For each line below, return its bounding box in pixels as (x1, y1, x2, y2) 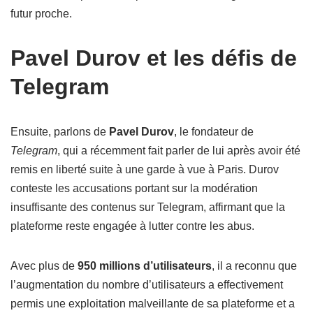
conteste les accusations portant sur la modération (10, 182, 258, 194)
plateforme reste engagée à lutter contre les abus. (10, 220, 254, 232)
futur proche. (10, 8, 72, 20)
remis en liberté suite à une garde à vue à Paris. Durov (10, 163, 279, 175)
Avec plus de (10, 260, 78, 272)
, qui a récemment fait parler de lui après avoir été (57, 145, 300, 156)
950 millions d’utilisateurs (78, 260, 212, 272)
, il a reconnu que (212, 260, 297, 272)
